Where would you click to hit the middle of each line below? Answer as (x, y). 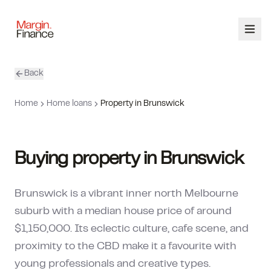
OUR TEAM (40, 145)
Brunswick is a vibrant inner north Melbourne (126, 194)
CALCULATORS (48, 175)
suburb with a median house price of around (123, 212)
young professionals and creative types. (113, 264)
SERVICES (40, 116)
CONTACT (37, 204)
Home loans (69, 104)
